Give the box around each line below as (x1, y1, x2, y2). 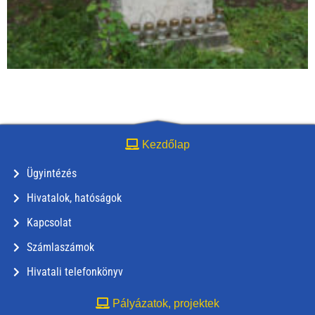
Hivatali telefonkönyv (26, 265, 123, 278)
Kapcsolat (26, 216, 72, 229)
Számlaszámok (26, 240, 94, 254)
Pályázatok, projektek (110, 297, 219, 309)
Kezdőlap (139, 139, 190, 150)
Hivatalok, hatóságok (26, 191, 122, 205)
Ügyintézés (26, 167, 77, 180)
